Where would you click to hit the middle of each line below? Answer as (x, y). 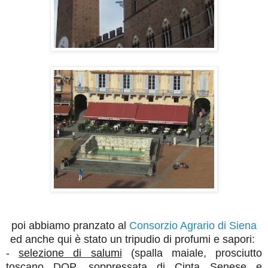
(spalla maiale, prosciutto (192, 253)
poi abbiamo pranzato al (70, 225)
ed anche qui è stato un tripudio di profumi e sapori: (134, 239)
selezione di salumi (70, 253)
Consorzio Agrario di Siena (193, 225)
